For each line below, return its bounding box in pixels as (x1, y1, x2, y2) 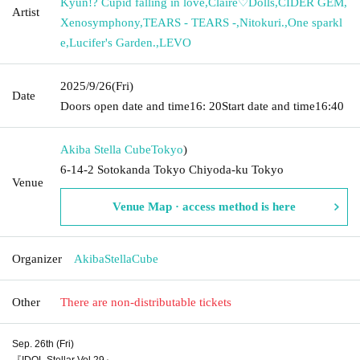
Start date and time (222, 99, 315, 112)
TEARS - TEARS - (143, 15, 236, 29)
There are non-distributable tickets (60, 295, 231, 309)
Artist (12, 5, 39, 18)
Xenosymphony (60, 15, 140, 29)
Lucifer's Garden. (69, 35, 156, 49)
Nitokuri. (239, 15, 284, 29)
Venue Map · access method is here (112, 199, 296, 213)
